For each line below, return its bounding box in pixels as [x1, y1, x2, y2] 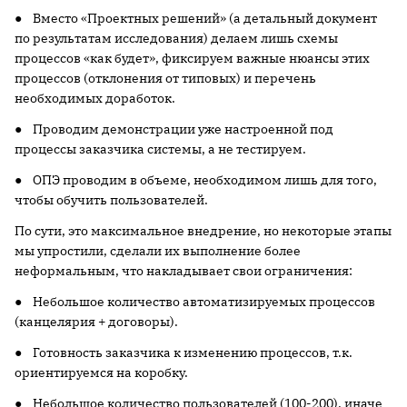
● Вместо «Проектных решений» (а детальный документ [15, 10, 377, 26]
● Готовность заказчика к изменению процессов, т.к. [15, 344, 352, 361]
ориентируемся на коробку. [15, 364, 188, 381]
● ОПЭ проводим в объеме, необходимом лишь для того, [15, 172, 377, 188]
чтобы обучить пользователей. [15, 192, 208, 208]
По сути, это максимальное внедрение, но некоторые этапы [15, 223, 392, 239]
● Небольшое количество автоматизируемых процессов [15, 293, 375, 310]
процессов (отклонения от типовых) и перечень [15, 70, 316, 86]
